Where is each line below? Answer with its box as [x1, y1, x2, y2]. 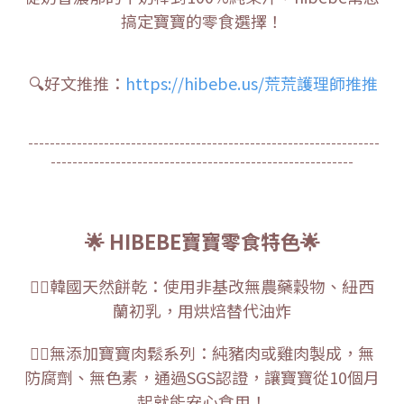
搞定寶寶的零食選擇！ [121, 8, 283, 32]
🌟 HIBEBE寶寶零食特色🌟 [84, 225, 320, 255]
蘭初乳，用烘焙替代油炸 [113, 298, 291, 322]
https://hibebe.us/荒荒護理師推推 [125, 70, 378, 95]
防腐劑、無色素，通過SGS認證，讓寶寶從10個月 [24, 364, 380, 389]
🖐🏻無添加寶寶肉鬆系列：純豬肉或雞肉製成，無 [30, 340, 374, 364]
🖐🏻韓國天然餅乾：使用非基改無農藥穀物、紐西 [30, 273, 374, 298]
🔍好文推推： [29, 70, 125, 95]
